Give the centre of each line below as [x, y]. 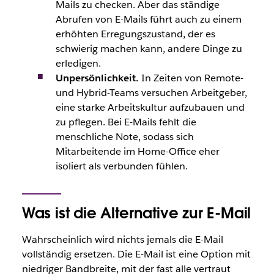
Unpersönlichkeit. [97, 78]
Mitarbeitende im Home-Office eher [137, 151]
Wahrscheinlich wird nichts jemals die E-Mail [122, 239]
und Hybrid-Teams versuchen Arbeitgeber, [151, 93]
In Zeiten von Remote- [191, 78]
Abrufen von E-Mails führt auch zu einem [148, 19]
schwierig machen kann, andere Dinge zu [149, 49]
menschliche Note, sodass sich [124, 137]
